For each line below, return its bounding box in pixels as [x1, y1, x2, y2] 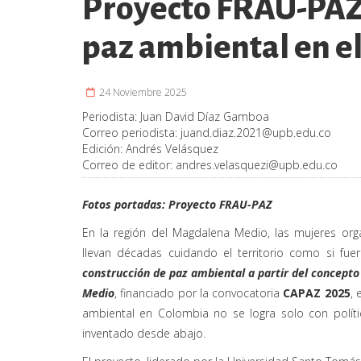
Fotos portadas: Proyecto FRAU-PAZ [82, 196, 272, 212]
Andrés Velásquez [126, 140, 218, 156]
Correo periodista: [82, 124, 180, 140]
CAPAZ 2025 [283, 284, 351, 301]
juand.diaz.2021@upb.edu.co [180, 124, 331, 140]
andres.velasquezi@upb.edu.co [176, 156, 338, 172]
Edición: [82, 140, 126, 156]
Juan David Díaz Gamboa [140, 108, 269, 124]
